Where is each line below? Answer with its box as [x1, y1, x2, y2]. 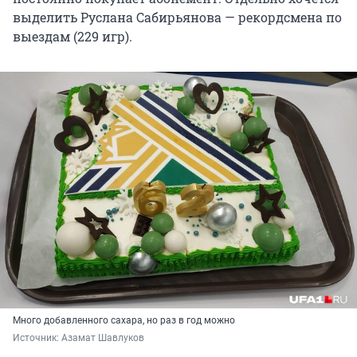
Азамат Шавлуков [61, 331, 144, 343]
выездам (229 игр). [13, 28, 132, 45]
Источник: [13, 331, 61, 343]
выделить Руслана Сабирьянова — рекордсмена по [13, 9, 342, 26]
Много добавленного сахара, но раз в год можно [13, 314, 235, 326]
